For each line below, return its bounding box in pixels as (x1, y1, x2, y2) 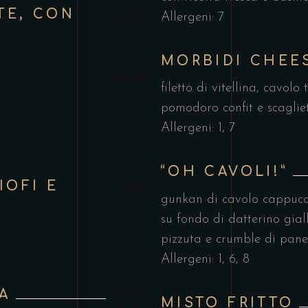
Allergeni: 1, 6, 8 (161, 252, 250, 266)
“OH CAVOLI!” (161, 164, 288, 179)
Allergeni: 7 (161, 10, 224, 24)
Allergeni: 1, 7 (161, 122, 235, 135)
